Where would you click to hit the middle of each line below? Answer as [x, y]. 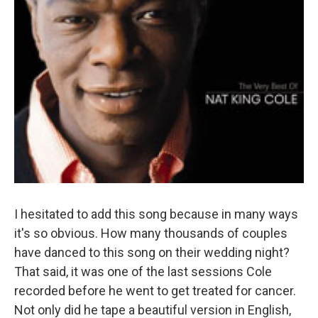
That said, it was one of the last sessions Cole [143, 272]
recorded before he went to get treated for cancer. [155, 291]
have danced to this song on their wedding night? [152, 252]
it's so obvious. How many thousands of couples [151, 233]
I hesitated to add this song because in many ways [156, 214]
